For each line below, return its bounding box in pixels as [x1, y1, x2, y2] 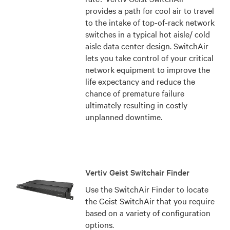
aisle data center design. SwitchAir [85, 40, 208, 51]
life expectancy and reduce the [85, 75, 195, 87]
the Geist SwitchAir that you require [85, 195, 215, 206]
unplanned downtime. [85, 111, 162, 122]
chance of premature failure [85, 87, 184, 99]
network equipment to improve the [85, 64, 210, 75]
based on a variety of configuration [85, 207, 210, 218]
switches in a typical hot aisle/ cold [85, 28, 210, 40]
